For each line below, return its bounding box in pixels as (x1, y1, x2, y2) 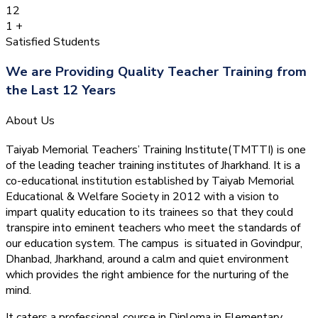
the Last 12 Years (6, 81, 116, 100)
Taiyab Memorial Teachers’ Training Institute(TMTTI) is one (6, 141, 306, 158)
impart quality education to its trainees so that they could (6, 204, 293, 220)
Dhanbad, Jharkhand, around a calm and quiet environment (6, 251, 289, 267)
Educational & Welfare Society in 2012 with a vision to (6, 188, 279, 204)
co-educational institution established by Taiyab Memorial (6, 172, 295, 189)
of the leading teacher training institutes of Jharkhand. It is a (6, 157, 300, 173)
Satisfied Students (6, 33, 100, 50)
